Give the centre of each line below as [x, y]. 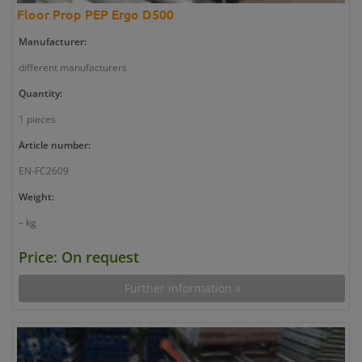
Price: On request [79, 257]
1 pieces [37, 119]
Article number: [55, 145]
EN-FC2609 [44, 170]
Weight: [36, 196]
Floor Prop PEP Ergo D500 [95, 13]
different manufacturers [73, 67]
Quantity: [40, 93]
